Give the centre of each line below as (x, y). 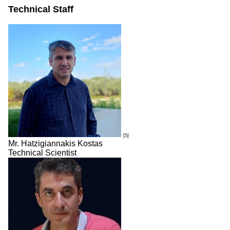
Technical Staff (41, 9)
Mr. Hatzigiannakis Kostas (55, 143)
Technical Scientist (42, 153)
